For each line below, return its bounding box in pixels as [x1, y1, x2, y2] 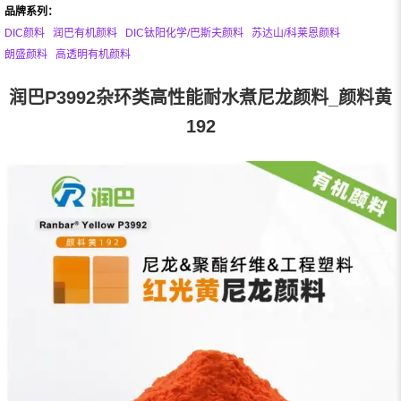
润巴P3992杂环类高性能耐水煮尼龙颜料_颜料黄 [9, 88, 392, 108]
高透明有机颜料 [55, 48, 131, 62]
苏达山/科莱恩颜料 [252, 27, 340, 40]
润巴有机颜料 [53, 27, 117, 40]
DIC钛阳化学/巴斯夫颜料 [125, 27, 243, 40]
